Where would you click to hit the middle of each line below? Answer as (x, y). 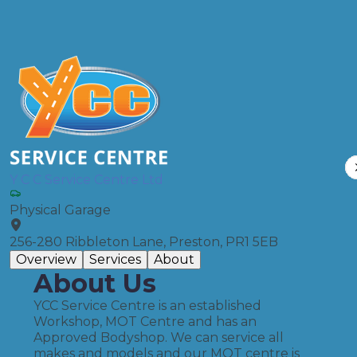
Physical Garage (60, 210)
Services (115, 259)
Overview (46, 259)
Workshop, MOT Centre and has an (145, 322)
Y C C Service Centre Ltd (86, 180)
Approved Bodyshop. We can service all (159, 337)
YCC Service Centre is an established (147, 306)
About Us (95, 283)
